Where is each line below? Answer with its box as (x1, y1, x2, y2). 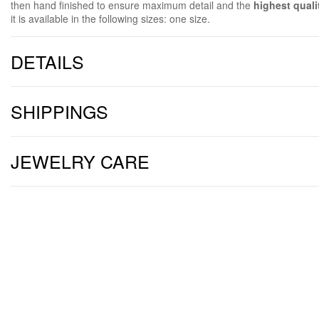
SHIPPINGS (11, 98, 108, 125)
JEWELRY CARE (11, 148, 150, 174)
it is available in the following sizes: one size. (11, 11, 210, 26)
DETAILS (11, 48, 84, 75)
